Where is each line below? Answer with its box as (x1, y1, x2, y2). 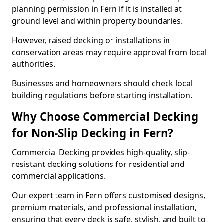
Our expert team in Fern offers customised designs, (12, 190, 205, 201)
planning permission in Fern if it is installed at (12, 3, 182, 14)
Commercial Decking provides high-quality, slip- (12, 147, 190, 158)
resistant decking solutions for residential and (12, 159, 185, 169)
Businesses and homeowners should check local (12, 78, 193, 89)
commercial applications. (12, 170, 108, 181)
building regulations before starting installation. (12, 90, 192, 101)
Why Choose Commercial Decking (12, 109, 198, 124)
